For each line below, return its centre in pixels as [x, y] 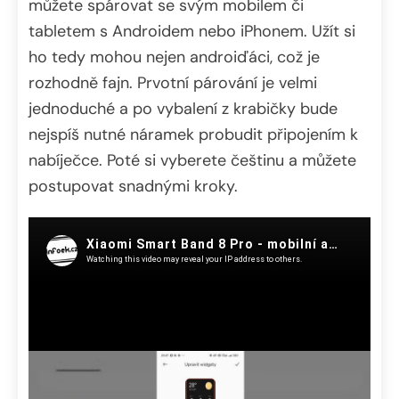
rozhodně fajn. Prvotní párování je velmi [173, 82]
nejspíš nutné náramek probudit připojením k [193, 134]
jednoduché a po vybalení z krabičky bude [183, 108]
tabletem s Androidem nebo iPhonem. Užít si [192, 31]
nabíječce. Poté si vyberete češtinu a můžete [192, 160]
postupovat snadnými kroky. [133, 186]
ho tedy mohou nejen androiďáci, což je [174, 57]
